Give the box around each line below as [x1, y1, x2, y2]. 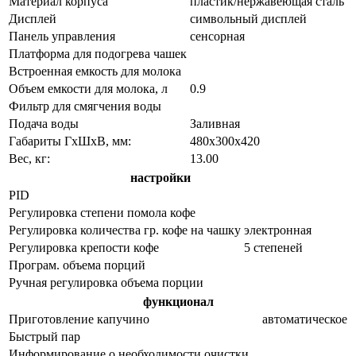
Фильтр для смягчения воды [9, 99, 161, 113]
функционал [142, 294, 214, 308]
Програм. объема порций [9, 257, 145, 272]
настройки [130, 170, 191, 184]
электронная [244, 222, 311, 237]
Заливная [190, 116, 240, 130]
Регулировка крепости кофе [9, 240, 159, 254]
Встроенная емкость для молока [9, 64, 181, 78]
